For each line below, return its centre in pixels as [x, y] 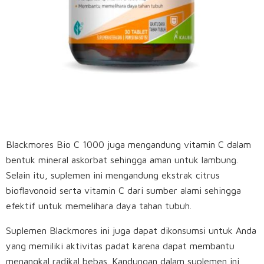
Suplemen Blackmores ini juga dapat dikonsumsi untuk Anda [131, 231]
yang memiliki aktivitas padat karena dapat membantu [120, 246]
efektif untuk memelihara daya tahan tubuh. [100, 206]
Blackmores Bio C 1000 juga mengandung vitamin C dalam [128, 145]
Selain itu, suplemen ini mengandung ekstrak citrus [113, 175]
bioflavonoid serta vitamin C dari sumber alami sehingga [123, 191]
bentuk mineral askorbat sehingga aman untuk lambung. [122, 160]
